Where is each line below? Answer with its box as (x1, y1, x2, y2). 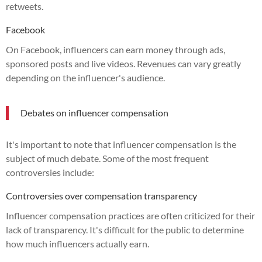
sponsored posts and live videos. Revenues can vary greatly (6, 57, 241, 69)
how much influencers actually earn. (6, 237, 149, 249)
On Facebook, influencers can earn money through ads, (6, 43, 225, 55)
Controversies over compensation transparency (6, 189, 197, 201)
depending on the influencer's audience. (6, 71, 165, 83)
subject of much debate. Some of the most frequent (6, 152, 209, 164)
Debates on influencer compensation (20, 106, 168, 118)
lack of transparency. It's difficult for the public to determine (6, 223, 244, 235)
